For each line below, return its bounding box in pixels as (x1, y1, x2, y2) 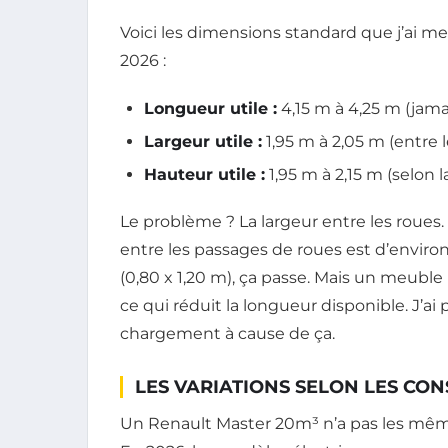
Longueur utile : (144, 98, 277, 118)
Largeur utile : (144, 131, 262, 151)
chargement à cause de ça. (120, 324, 335, 344)
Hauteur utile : (144, 165, 265, 185)
